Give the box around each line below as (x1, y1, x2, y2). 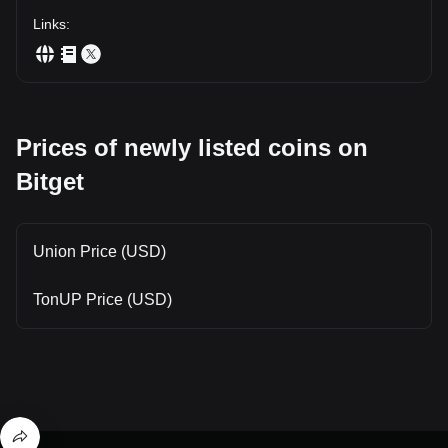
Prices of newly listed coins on (16, 133, 368, 161)
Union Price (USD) (33, 242, 166, 260)
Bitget (16, 167, 84, 195)
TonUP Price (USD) (33, 290, 172, 308)
